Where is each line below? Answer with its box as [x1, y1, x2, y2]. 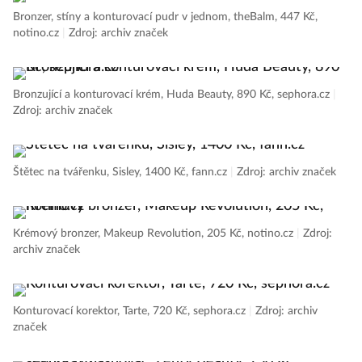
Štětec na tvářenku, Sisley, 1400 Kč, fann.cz [13, 166, 230, 179]
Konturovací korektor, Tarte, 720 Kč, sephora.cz [13, 305, 249, 318]
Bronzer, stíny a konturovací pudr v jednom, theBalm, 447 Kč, [13, 11, 318, 23]
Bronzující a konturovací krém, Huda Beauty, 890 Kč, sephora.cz [13, 89, 333, 101]
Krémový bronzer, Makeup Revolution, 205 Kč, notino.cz [13, 228, 297, 240]
